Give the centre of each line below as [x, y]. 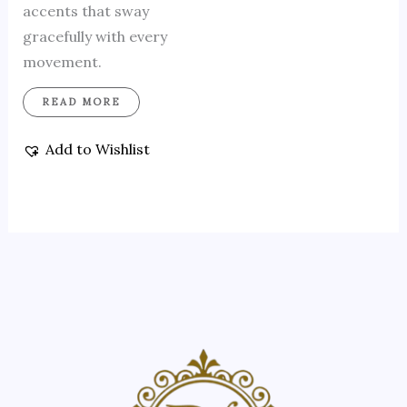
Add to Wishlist [97, 149]
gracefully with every [94, 37]
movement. [62, 62]
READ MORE [81, 101]
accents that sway [85, 11]
